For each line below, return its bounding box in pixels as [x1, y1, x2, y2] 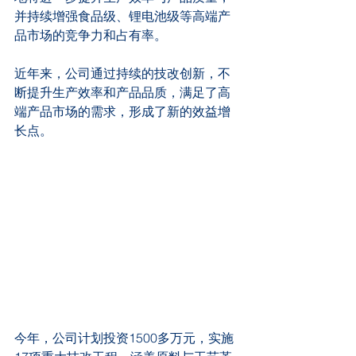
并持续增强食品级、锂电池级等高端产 [14, 7, 230, 24]
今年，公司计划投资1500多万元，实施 [14, 329, 234, 346]
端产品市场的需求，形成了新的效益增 [14, 103, 230, 119]
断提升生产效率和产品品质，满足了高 [14, 83, 230, 100]
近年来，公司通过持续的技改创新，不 [14, 64, 230, 81]
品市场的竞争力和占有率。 [14, 26, 167, 43]
